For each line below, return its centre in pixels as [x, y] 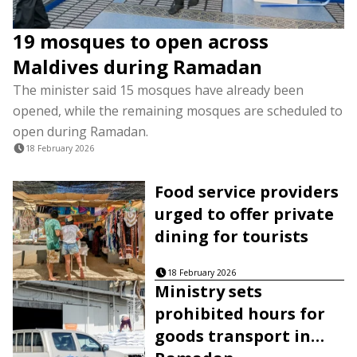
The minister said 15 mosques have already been [158, 90]
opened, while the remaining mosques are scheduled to [178, 111]
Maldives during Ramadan [137, 67]
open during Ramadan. [80, 131]
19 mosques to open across [141, 41]
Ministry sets [209, 291]
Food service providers [247, 192]
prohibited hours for [240, 313]
